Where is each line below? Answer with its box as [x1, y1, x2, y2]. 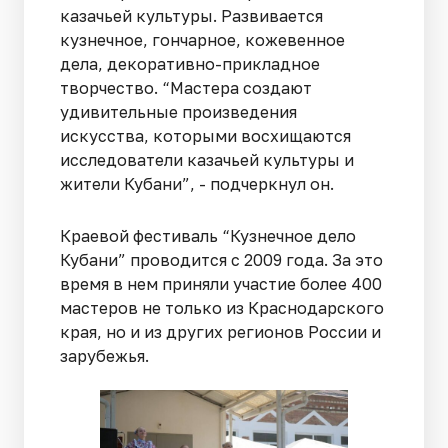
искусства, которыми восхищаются [60, 126, 351, 147]
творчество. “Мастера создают [60, 78, 312, 99]
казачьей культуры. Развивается [60, 6, 323, 27]
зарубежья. [60, 346, 157, 367]
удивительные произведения [60, 102, 297, 123]
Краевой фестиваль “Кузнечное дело [60, 226, 356, 247]
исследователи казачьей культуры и [60, 150, 354, 171]
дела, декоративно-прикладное [60, 54, 320, 75]
